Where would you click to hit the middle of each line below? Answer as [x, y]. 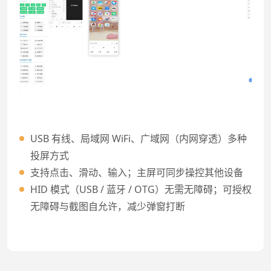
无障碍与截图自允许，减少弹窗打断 [108, 206]
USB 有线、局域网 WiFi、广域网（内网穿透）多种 [139, 138]
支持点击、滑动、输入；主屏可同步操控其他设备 [137, 172]
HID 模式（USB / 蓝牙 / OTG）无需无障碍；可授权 [141, 189]
